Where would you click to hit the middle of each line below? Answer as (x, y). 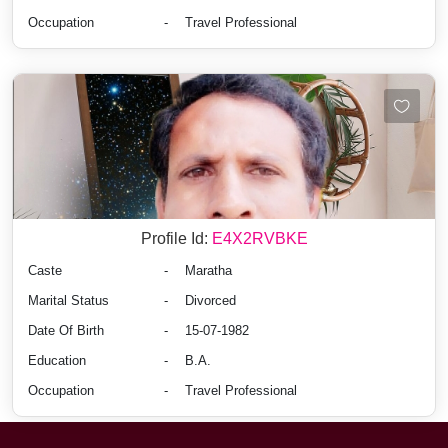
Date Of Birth (66, 331)
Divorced (210, 301)
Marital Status (68, 301)
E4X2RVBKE (259, 239)
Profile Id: (176, 239)
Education (57, 361)
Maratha (208, 271)
